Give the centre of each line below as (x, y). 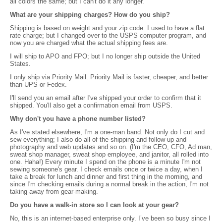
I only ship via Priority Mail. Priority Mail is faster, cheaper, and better (109, 77)
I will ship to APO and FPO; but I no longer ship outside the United (105, 56)
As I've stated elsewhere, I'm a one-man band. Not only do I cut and (107, 132)
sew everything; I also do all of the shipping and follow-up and (98, 140)
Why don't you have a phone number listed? (78, 119)
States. (20, 64)
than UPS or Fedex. (38, 85)
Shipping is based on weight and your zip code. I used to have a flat (107, 28)
